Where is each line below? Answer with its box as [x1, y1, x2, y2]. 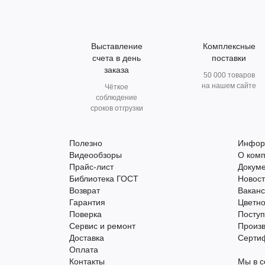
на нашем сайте [202, 82, 256, 91]
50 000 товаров [203, 71, 255, 80]
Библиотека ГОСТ [69, 174, 138, 184]
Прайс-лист [69, 162, 114, 172]
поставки [212, 53, 246, 63]
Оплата [69, 245, 98, 255]
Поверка [69, 209, 102, 219]
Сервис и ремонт [69, 221, 135, 231]
